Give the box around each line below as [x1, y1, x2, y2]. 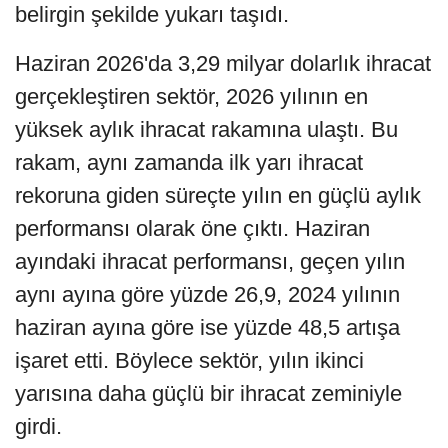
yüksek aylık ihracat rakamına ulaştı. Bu [15, 117, 398, 143]
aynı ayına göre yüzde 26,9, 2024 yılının [15, 282, 400, 308]
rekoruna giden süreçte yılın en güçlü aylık [15, 183, 421, 209]
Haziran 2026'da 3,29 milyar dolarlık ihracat [15, 51, 431, 77]
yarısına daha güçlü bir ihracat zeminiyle [15, 381, 402, 407]
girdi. [15, 414, 62, 440]
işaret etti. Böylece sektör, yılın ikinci [15, 348, 364, 374]
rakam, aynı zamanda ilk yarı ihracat [15, 150, 363, 176]
